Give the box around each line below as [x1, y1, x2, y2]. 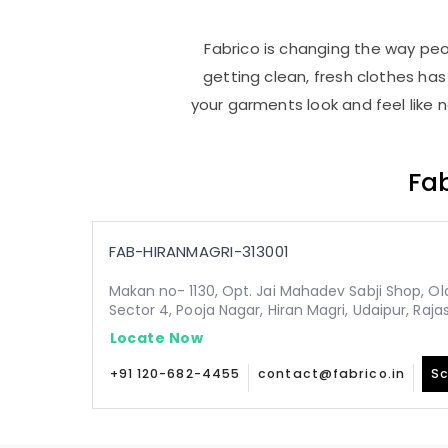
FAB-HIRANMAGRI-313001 [108, 241, 290, 262]
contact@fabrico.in [258, 365, 405, 382]
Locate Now [109, 327, 203, 348]
